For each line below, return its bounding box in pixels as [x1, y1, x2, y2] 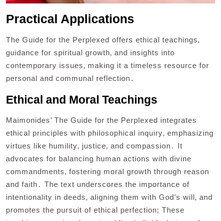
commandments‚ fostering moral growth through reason [6, 167, 209, 176]
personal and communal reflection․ [6, 74, 135, 82]
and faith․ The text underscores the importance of [6, 180, 189, 188]
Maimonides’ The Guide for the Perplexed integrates [6, 115, 197, 124]
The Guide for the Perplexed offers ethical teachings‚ [6, 35, 200, 44]
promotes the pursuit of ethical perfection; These [6, 205, 184, 214]
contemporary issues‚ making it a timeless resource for [6, 61, 209, 70]
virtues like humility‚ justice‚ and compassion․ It [6, 141, 183, 150]
